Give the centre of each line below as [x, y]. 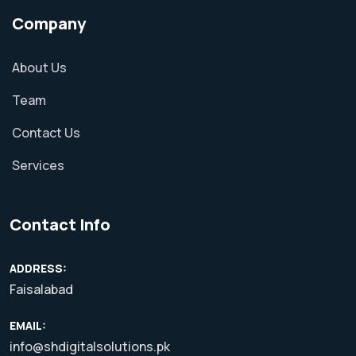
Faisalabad [41, 290]
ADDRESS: [38, 269]
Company [49, 24]
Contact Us [46, 133]
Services [38, 166]
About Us [39, 68]
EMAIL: [28, 326]
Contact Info [60, 225]
